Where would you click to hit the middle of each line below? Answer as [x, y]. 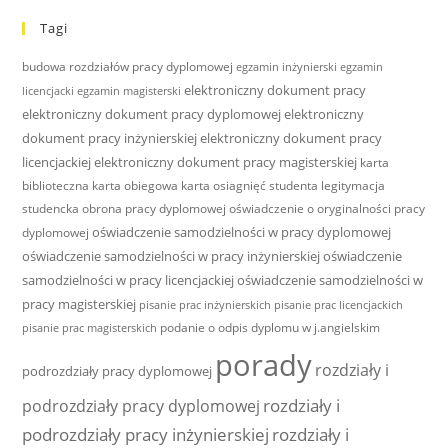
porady [264, 365]
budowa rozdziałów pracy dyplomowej [128, 67]
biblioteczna [56, 186]
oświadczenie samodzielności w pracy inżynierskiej [171, 256]
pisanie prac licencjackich [339, 305]
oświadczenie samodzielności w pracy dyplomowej [242, 232]
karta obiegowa [135, 186]
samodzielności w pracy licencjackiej [128, 280]
